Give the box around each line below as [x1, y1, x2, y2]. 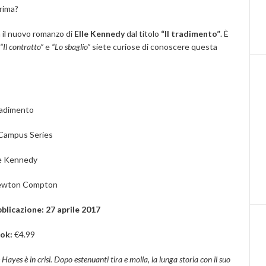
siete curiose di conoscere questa [90, 42, 217, 52]
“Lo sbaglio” [52, 42, 90, 52]
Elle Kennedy [74, 28, 125, 39]
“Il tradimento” [161, 28, 220, 39]
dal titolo [125, 28, 161, 39]
